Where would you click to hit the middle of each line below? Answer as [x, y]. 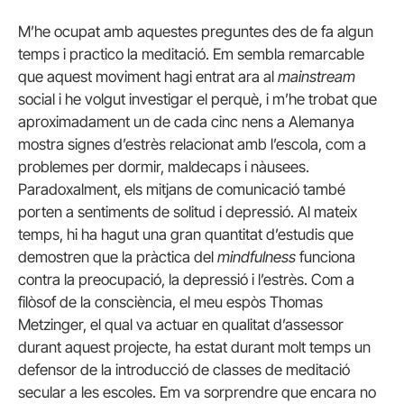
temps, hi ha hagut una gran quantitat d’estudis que [186, 235]
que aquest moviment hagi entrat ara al [148, 77]
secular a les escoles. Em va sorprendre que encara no [197, 393]
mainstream [317, 77]
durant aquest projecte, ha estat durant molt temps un [194, 348]
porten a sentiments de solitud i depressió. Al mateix [188, 212]
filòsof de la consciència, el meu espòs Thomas [170, 303]
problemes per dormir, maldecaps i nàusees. [164, 167]
